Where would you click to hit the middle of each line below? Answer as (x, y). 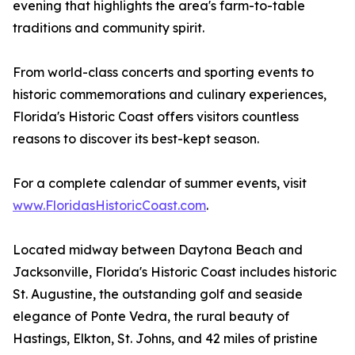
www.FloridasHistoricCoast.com (109, 206)
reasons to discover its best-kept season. (136, 139)
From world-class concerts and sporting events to (163, 73)
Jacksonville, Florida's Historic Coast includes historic (175, 272)
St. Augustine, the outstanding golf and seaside (158, 294)
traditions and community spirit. (109, 28)
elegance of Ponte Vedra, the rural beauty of (151, 317)
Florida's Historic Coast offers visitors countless (156, 117)
